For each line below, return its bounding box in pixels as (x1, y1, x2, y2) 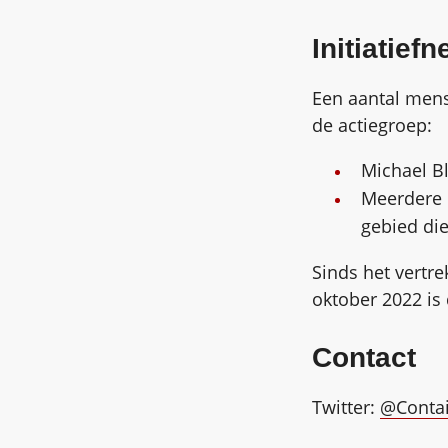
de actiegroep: (312, 113, 432, 138)
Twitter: (312, 395, 380, 420)
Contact (312, 342, 416, 374)
